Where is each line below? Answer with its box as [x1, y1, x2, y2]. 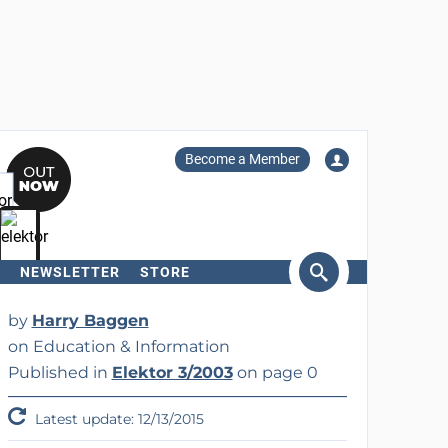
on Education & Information [7, 337, 230, 356]
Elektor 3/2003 [111, 363, 233, 382]
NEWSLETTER [19, 264, 120, 280]
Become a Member [184, 151, 300, 167]
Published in [7, 363, 112, 382]
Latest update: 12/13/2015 [30, 410, 204, 428]
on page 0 [232, 363, 318, 382]
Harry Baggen [31, 311, 149, 330]
